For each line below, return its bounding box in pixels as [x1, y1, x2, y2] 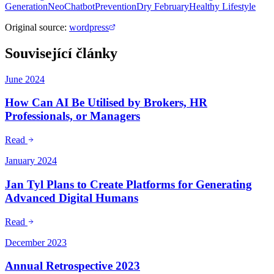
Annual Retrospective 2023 [5, 259, 140, 273]
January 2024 [5, 155, 57, 166]
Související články [5, 45, 117, 61]
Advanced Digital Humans [5, 191, 138, 204]
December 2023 [5, 237, 67, 248]
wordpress [69, 21, 109, 32]
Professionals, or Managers [5, 109, 140, 123]
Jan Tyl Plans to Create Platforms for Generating [5, 177, 252, 191]
